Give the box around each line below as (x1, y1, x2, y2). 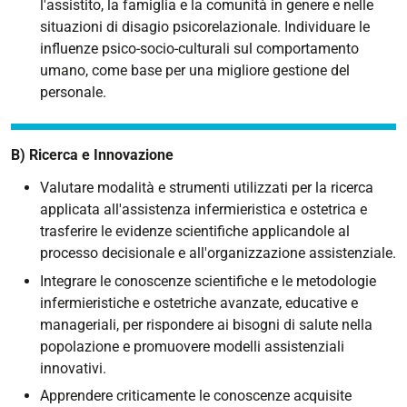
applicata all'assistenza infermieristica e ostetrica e (40, 201, 367, 219)
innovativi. (40, 359, 106, 377)
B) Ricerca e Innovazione (11, 146, 174, 164)
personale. (40, 83, 106, 101)
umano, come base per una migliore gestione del (40, 61, 350, 79)
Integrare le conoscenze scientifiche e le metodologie (40, 272, 376, 290)
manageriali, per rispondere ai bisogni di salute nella (40, 315, 372, 333)
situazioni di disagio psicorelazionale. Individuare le (40, 17, 370, 35)
